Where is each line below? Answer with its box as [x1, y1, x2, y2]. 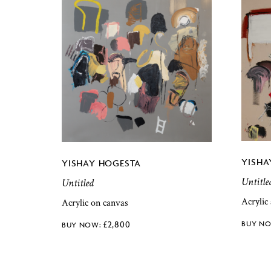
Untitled [62, 176, 94, 191]
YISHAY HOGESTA [62, 157, 142, 169]
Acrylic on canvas [62, 197, 128, 210]
